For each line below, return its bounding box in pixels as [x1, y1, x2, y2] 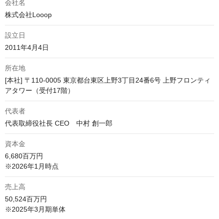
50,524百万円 [5, 195, 47, 203]
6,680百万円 [5, 152, 43, 160]
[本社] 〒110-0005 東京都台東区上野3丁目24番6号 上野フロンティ [5, 76, 211, 85]
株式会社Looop [5, 11, 52, 19]
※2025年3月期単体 [5, 205, 66, 214]
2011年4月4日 [5, 44, 49, 52]
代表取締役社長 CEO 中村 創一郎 [5, 119, 112, 128]
